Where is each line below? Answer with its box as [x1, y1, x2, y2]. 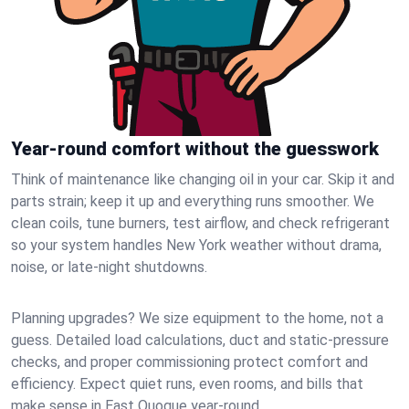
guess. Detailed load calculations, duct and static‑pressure [11, 331, 389, 349]
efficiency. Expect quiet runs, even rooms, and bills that [11, 375, 363, 393]
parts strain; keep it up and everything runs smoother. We [11, 193, 374, 210]
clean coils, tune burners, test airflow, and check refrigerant [11, 215, 390, 232]
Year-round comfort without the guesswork [11, 138, 379, 160]
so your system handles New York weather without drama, [11, 236, 382, 254]
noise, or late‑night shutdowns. [11, 258, 207, 276]
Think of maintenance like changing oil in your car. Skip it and [11, 171, 394, 188]
